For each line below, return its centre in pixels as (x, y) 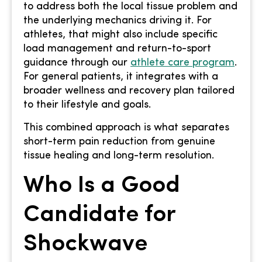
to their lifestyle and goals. (87, 105)
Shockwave (85, 245)
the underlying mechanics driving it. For (118, 21)
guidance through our (77, 63)
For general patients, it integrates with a (121, 77)
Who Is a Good (102, 186)
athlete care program (182, 63)
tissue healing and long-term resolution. (119, 156)
